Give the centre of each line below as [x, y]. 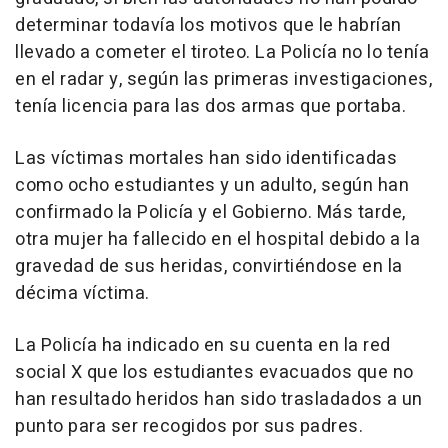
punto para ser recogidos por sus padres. [189, 427]
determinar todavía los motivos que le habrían [208, 26]
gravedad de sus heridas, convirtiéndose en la [209, 267]
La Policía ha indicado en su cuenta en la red [203, 346]
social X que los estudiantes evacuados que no [214, 373]
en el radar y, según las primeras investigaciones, [223, 80]
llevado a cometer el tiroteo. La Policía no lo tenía [222, 53]
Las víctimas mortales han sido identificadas [206, 159]
